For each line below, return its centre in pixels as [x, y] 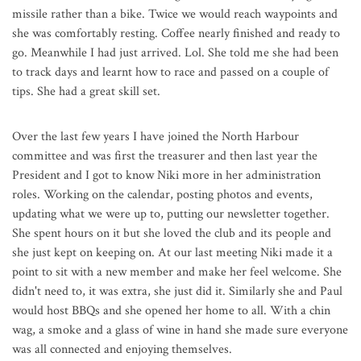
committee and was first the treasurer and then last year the [165, 156]
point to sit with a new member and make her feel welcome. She [177, 272]
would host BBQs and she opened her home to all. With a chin [171, 311]
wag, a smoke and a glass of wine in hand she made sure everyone [180, 330]
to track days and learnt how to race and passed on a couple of [170, 73]
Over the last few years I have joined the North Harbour [156, 137]
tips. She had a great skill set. [91, 92]
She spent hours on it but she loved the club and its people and [172, 234]
